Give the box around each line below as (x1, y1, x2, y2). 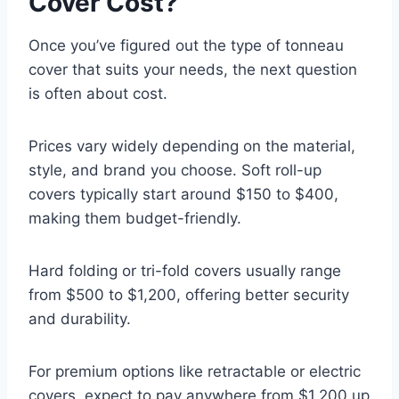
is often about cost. (28, 84, 167, 102)
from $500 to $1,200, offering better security (28, 285, 349, 304)
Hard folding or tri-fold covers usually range (28, 261, 341, 280)
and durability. (28, 309, 131, 328)
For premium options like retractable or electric (28, 362, 361, 380)
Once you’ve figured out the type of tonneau (28, 36, 344, 54)
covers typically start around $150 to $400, (28, 184, 338, 203)
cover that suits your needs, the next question (28, 60, 357, 78)
